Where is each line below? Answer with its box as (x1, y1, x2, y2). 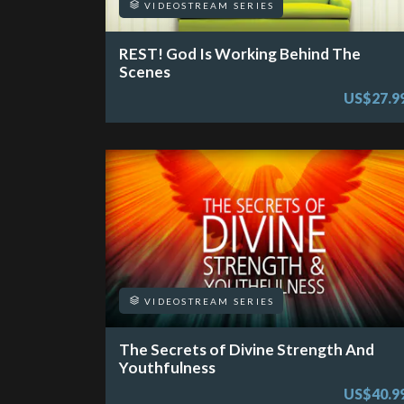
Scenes (119, 62, 170, 82)
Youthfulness (119, 358, 216, 378)
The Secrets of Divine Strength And (119, 340, 374, 360)
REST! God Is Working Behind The (119, 44, 361, 64)
